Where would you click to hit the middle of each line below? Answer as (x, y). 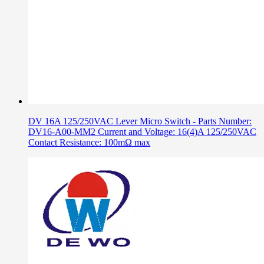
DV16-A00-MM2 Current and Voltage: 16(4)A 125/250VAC (142, 132)
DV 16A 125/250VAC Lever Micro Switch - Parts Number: (140, 121)
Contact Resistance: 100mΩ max (89, 143)
